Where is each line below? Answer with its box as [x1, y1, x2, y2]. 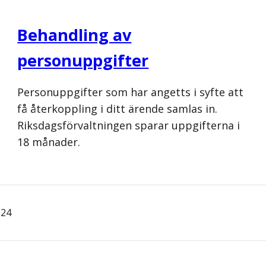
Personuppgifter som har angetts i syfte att [17, 85, 244, 100]
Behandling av [17, 24, 132, 46]
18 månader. [17, 135, 84, 150]
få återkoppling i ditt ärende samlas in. [17, 102, 218, 116]
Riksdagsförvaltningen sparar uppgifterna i [17, 118, 240, 133]
